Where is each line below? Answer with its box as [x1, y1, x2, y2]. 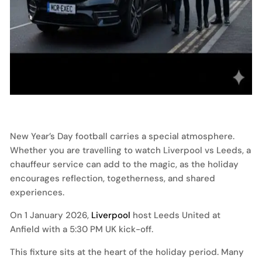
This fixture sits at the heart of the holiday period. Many [10, 246, 244, 258]
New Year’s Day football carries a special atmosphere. [10, 130, 235, 142]
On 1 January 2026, [10, 209, 91, 221]
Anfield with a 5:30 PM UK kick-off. [10, 223, 153, 235]
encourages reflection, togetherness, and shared [10, 173, 215, 184]
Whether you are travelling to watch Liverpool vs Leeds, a [10, 144, 251, 156]
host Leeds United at [130, 209, 220, 221]
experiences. [10, 187, 64, 198]
